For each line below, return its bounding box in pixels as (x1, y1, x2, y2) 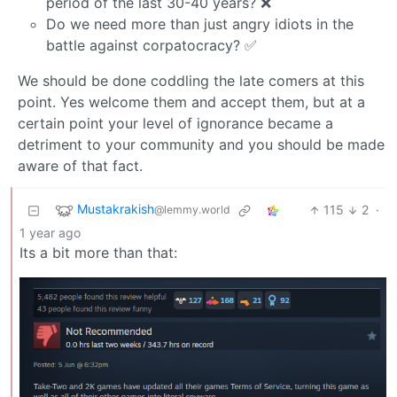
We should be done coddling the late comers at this (18, 72, 364, 90)
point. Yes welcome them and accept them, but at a (18, 93, 365, 112)
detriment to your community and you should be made (18, 136, 385, 154)
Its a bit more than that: (19, 244, 177, 262)
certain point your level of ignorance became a (18, 114, 333, 133)
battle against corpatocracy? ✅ (46, 36, 257, 55)
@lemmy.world (154, 203, 230, 217)
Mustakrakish (77, 201, 154, 217)
